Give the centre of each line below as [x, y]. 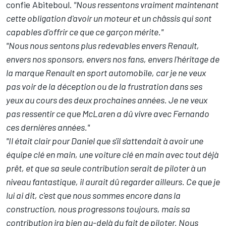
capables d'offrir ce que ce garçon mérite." [85, 32]
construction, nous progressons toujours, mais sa [98, 209]
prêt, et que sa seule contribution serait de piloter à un [106, 168]
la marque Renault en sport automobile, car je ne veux [106, 73]
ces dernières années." [48, 127]
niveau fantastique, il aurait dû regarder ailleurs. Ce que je [113, 182]
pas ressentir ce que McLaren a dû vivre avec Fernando [108, 114]
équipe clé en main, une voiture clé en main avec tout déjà [112, 155]
